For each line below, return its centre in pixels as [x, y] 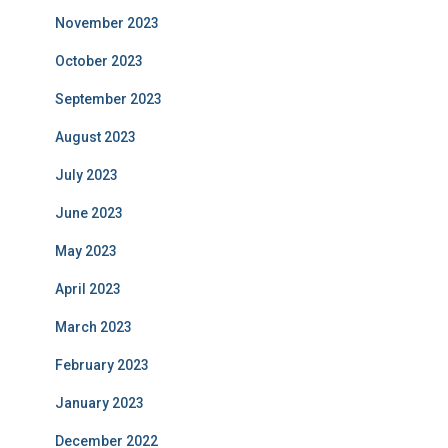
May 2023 [86, 251]
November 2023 [107, 23]
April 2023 [88, 289]
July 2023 [86, 175]
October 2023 [99, 61]
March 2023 [93, 327]
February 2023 [102, 365]
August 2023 [95, 137]
